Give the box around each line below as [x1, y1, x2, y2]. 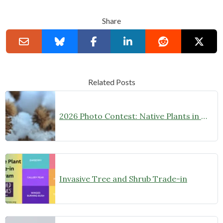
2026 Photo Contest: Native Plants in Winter [201, 111, 207, 121]
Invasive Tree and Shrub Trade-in [59, 174, 187, 184]
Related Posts [88, 77, 135, 87]
